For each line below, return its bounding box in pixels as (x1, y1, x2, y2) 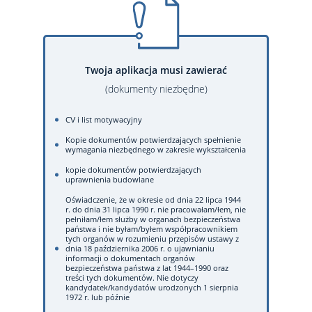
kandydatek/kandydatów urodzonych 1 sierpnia (65, 281, 238, 292)
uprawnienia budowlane (65, 173, 154, 185)
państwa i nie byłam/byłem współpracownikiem (65, 223, 237, 234)
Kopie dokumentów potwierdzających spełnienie (65, 134, 241, 145)
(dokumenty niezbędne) (104, 81, 208, 95)
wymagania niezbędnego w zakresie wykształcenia (65, 143, 246, 155)
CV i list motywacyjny (65, 114, 142, 125)
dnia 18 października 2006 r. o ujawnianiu (65, 242, 214, 253)
